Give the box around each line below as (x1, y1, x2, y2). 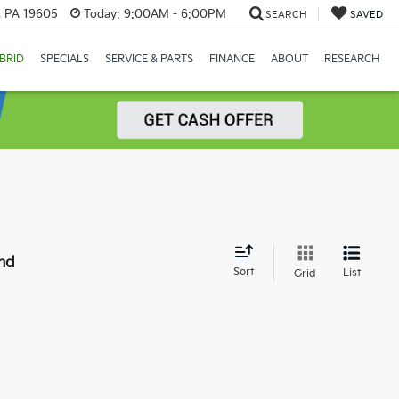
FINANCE (208, 53, 255, 67)
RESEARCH (323, 53, 379, 67)
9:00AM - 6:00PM (119, 6, 226, 21)
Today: (83, 6, 120, 21)
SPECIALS (39, 53, 89, 67)
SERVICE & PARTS (104, 53, 193, 67)
